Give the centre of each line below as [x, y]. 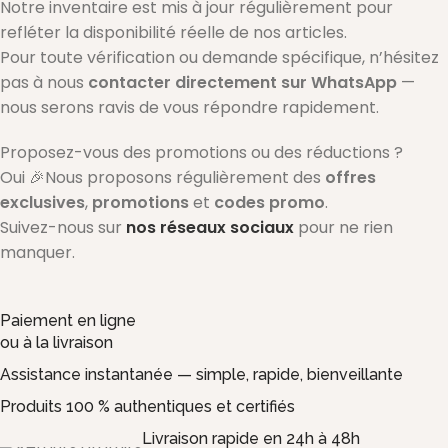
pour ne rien [345, 227]
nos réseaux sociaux [210, 227]
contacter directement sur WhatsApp [242, 82]
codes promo [269, 202]
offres [350, 177]
